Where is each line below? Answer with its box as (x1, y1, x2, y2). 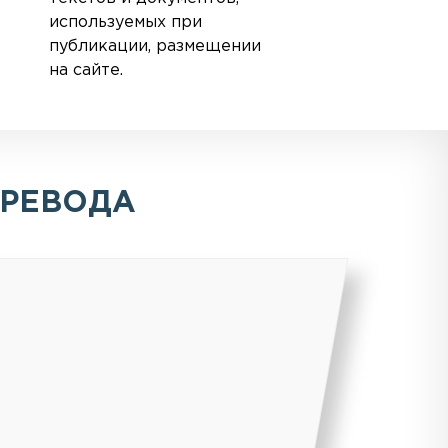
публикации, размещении (48, 38, 261, 54)
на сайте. (48, 62, 123, 78)
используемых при (48, 14, 202, 30)
